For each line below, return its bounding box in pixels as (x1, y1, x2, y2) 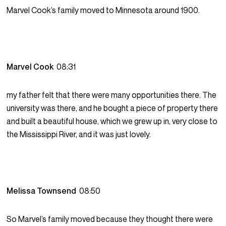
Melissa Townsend (7, 186, 80, 196)
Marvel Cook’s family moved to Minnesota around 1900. (7, 5, 200, 16)
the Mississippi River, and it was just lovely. (7, 129, 151, 140)
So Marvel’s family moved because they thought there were (7, 214, 213, 224)
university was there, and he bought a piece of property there (7, 103, 218, 114)
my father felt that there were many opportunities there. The (7, 90, 217, 100)
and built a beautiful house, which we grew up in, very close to (7, 116, 218, 127)
